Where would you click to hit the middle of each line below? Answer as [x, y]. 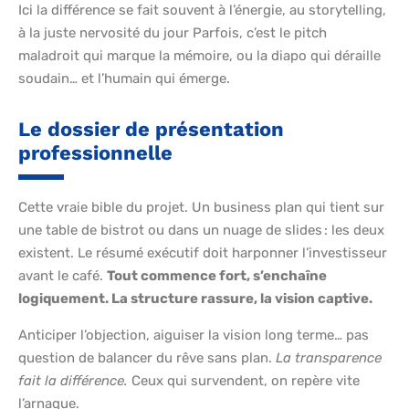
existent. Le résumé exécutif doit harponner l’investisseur [203, 253]
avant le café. [63, 276]
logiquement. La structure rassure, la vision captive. [195, 299]
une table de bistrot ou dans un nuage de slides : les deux [201, 231]
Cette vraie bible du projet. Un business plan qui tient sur [201, 208]
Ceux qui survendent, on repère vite [244, 381]
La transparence [329, 358]
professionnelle [95, 153]
